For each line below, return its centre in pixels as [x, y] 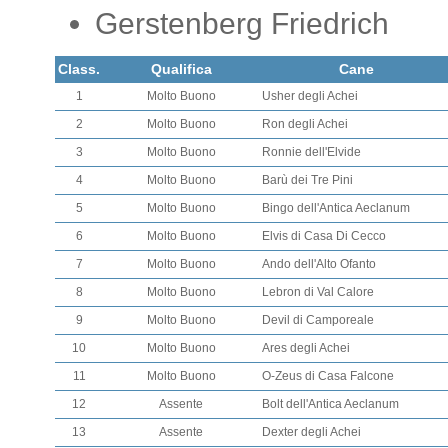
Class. [79, 69]
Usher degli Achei [310, 96]
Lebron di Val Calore [318, 292]
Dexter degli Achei [311, 432]
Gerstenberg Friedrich [242, 23]
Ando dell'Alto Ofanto [319, 264]
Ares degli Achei [306, 348]
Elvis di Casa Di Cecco [324, 236]
